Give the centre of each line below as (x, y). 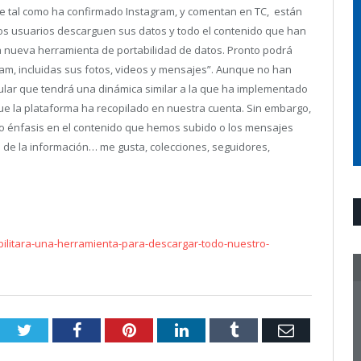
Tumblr (261, 330)
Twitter (55, 330)
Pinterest (164, 330)
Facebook (112, 330)
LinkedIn (217, 330)
